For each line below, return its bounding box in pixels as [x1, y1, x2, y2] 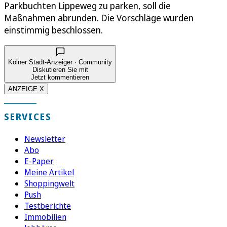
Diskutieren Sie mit [32, 65, 88, 73]
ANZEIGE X [8, 85, 44, 93]
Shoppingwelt [24, 177, 74, 189]
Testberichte [24, 200, 71, 211]
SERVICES [4, 110, 52, 123]
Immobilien [24, 211, 66, 222]
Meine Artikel [24, 166, 74, 178]
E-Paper [24, 155, 54, 167]
